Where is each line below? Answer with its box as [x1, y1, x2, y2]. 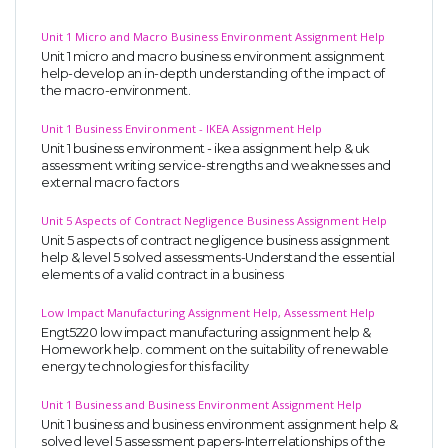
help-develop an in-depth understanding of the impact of [41, 65, 385, 81]
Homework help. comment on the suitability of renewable [41, 341, 388, 357]
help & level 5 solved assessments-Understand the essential [41, 249, 394, 265]
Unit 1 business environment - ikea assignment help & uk [41, 140, 369, 156]
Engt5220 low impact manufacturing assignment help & [41, 324, 371, 340]
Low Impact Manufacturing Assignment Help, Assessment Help [41, 304, 375, 320]
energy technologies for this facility [41, 358, 249, 374]
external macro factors [41, 174, 178, 190]
